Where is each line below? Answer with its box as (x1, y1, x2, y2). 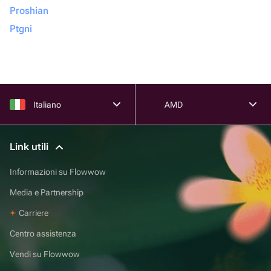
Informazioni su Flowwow (10, 166, 106, 177)
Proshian (10, 5, 48, 16)
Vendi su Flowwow (10, 249, 80, 259)
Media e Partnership (10, 187, 83, 197)
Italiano (33, 99, 61, 109)
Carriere (19, 207, 48, 218)
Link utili (10, 141, 51, 152)
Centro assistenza (10, 228, 76, 238)
